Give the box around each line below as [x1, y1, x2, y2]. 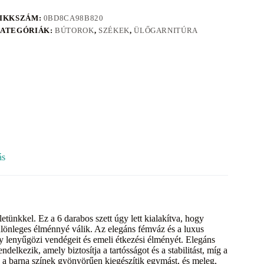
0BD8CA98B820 [43, 14, 104, 23]
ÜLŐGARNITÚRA [134, 26, 199, 35]
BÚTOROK [55, 26, 94, 35]
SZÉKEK [98, 26, 130, 35]
